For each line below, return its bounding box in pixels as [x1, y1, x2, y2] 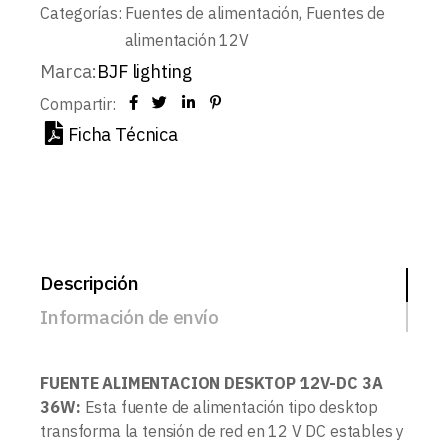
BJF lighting [97, 60, 193, 84]
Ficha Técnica [68, 122, 178, 146]
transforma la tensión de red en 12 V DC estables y [40, 420, 405, 441]
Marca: [40, 60, 98, 84]
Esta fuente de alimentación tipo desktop [80, 396, 379, 417]
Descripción [40, 270, 139, 295]
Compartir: [40, 94, 116, 115]
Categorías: [40, 3, 122, 24]
